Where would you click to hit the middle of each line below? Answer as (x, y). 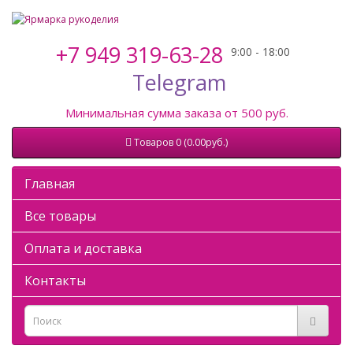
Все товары (60, 216)
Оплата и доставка (83, 249)
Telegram (179, 82)
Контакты (55, 281)
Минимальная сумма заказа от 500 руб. (176, 113)
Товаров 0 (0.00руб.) (181, 143)
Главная (50, 184)
